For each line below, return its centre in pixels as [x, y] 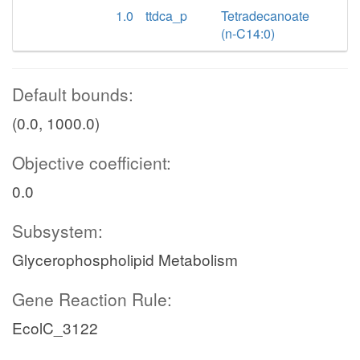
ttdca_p [166, 16]
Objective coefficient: [92, 162]
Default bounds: [73, 94]
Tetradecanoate [266, 16]
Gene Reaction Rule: [92, 299]
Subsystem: [57, 231]
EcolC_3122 [55, 327]
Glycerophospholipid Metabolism [125, 259]
